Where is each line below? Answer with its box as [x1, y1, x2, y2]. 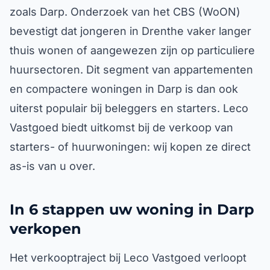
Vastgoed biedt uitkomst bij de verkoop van [10, 121, 233, 134]
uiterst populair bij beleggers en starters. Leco [10, 102, 248, 115]
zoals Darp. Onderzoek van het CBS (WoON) [10, 5, 240, 18]
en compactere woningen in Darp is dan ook [10, 83, 238, 95]
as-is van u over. [10, 160, 95, 172]
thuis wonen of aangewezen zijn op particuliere [10, 44, 255, 57]
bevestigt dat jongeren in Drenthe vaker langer [10, 25, 251, 37]
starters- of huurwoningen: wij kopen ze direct [10, 140, 251, 153]
